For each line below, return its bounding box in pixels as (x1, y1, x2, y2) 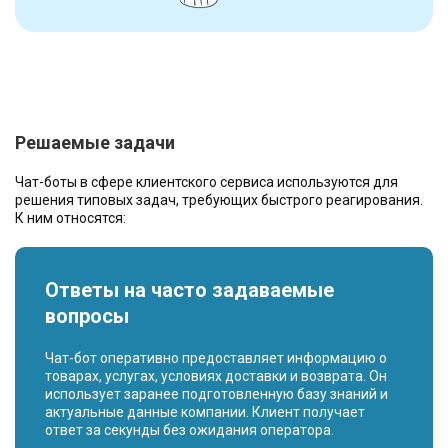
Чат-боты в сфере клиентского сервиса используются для (15, 174, 398, 190)
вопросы (45, 304, 129, 328)
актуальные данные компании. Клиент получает (45, 404, 365, 420)
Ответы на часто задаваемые (45, 278, 334, 302)
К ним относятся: (15, 210, 126, 226)
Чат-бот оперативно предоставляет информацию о (45, 350, 387, 366)
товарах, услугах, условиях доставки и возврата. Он (45, 368, 387, 384)
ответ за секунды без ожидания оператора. (45, 422, 334, 438)
